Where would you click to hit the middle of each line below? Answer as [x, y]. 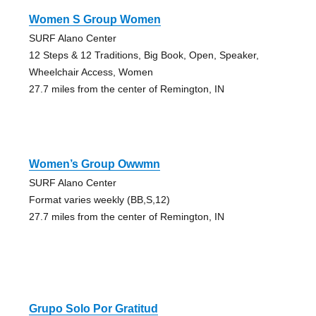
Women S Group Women [95, 19]
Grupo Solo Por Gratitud [93, 308]
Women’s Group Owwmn [94, 164]
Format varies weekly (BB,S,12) [99, 199]
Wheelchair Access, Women [91, 72]
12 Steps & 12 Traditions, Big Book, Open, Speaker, [144, 55]
